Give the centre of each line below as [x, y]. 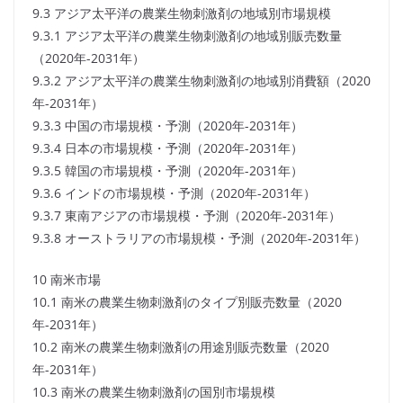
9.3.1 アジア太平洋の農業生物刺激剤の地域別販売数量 [187, 36]
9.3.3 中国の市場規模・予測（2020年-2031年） [168, 126]
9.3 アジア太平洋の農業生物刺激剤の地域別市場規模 [182, 13]
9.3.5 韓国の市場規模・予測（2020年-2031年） [168, 171]
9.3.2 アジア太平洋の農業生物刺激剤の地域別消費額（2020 [201, 81]
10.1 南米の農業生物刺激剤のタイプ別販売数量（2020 [187, 302]
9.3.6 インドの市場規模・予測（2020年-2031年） [174, 193]
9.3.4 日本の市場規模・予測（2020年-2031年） [168, 148]
